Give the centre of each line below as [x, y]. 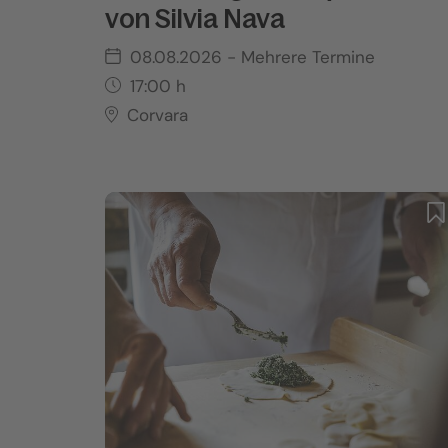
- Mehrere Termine [301, 57]
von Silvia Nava [195, 19]
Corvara [158, 115]
